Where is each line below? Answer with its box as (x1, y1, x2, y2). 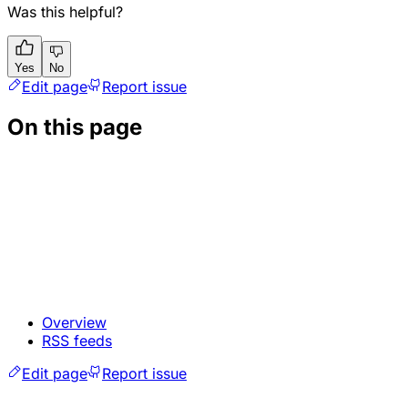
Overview (42, 312, 107, 331)
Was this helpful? (7, 2, 123, 21)
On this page (7, 113, 142, 140)
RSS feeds (42, 331, 112, 350)
